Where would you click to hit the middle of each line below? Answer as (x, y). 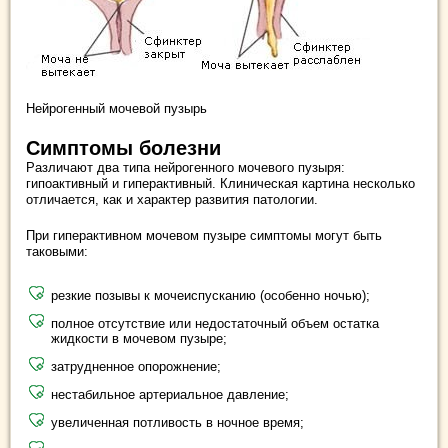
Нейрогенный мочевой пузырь (116, 108)
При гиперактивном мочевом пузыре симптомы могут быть (204, 235)
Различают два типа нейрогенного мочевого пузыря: (185, 167)
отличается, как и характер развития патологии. (172, 199)
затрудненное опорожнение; (136, 366)
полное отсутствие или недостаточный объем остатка (215, 323)
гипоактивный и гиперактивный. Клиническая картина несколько (220, 183)
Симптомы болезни (123, 148)
